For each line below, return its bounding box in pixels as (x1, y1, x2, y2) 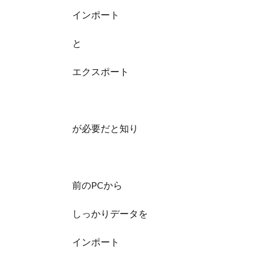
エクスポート (72, 66, 129, 77)
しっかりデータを (72, 208, 148, 219)
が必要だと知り (72, 122, 138, 134)
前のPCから (72, 179, 122, 191)
